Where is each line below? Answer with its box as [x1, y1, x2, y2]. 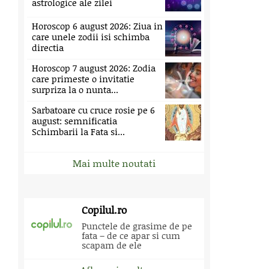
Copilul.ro [82, 202, 127, 217]
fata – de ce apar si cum [82, 229, 180, 242]
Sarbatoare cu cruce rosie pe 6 [32, 103, 155, 116]
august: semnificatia [32, 114, 117, 127]
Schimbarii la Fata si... [32, 125, 125, 138]
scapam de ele [82, 238, 142, 252]
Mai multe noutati [73, 156, 156, 170]
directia [32, 41, 64, 54]
